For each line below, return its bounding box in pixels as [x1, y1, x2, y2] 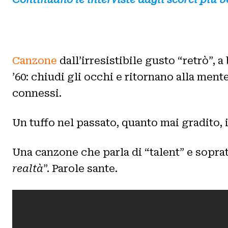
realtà [12, 162, 43, 175]
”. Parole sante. [43, 162, 118, 175]
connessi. [12, 87, 62, 99]
